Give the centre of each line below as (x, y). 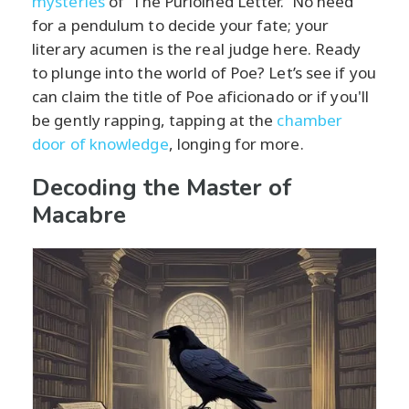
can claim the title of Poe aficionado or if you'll (201, 96)
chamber (310, 120)
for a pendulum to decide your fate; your (181, 25)
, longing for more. (236, 143)
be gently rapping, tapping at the (155, 120)
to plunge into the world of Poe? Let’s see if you (204, 72)
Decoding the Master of (162, 187)
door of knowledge (100, 143)
